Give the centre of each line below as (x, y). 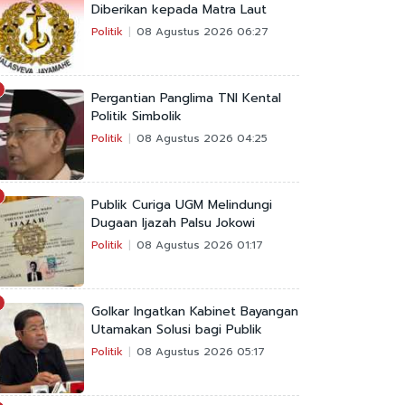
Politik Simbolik (137, 116)
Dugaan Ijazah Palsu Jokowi (173, 223)
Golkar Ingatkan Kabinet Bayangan (195, 311)
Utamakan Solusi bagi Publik (177, 330)
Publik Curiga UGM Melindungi (182, 205)
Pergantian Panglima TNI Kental (186, 98)
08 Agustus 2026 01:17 (200, 245)
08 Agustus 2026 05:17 (201, 352)
